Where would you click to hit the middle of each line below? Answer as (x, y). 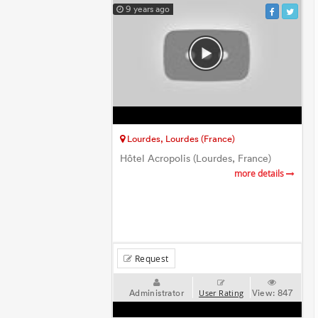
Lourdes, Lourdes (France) (180, 138)
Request (150, 258)
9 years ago (147, 9)
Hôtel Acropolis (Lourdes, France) (196, 159)
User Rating (221, 293)
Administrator (156, 293)
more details (260, 174)
